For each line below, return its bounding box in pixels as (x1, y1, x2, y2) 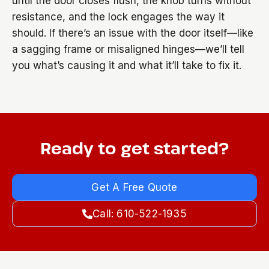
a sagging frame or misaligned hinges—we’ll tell (12, 43, 244, 55)
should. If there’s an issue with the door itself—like (12, 27, 253, 39)
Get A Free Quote (91, 181, 178, 193)
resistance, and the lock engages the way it (12, 11, 225, 23)
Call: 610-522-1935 (92, 208, 187, 220)
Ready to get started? (40, 137, 229, 159)
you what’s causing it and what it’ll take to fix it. (12, 59, 241, 71)
